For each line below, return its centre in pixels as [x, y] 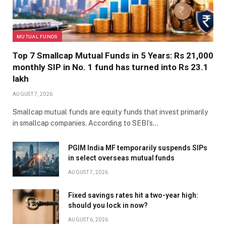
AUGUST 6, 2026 [88, 220]
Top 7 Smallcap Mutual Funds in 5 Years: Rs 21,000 [113, 56]
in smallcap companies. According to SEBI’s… [86, 123]
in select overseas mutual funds [121, 158]
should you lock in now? [108, 206]
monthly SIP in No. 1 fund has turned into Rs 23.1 [110, 67]
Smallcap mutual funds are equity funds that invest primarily [110, 112]
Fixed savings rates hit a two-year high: [133, 195]
